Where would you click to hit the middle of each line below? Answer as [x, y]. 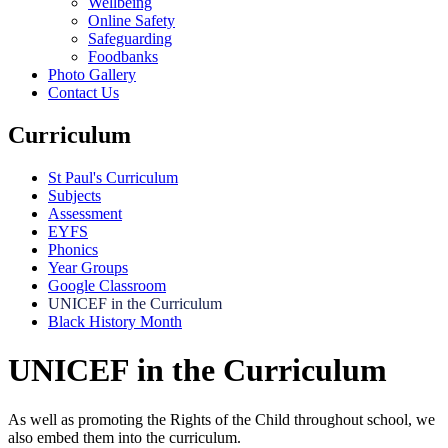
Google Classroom [107, 286]
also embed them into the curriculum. [126, 437]
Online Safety [131, 21]
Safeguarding [130, 39]
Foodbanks [123, 57]
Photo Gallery [92, 75]
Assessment [85, 214]
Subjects [74, 196]
